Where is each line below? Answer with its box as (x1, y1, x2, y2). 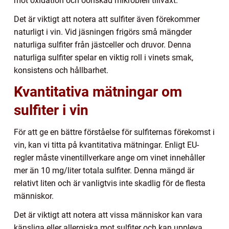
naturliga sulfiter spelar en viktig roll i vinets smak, (14, 52, 193, 62)
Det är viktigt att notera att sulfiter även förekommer (14, 14, 200, 24)
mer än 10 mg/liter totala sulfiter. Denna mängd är (14, 165, 194, 175)
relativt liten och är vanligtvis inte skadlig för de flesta (14, 178, 205, 188)
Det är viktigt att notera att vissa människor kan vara (14, 210, 202, 220)
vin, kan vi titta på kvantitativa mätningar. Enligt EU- (14, 140, 199, 150)
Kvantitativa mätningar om (14, 83, 182, 100)
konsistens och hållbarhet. (14, 65, 108, 75)
